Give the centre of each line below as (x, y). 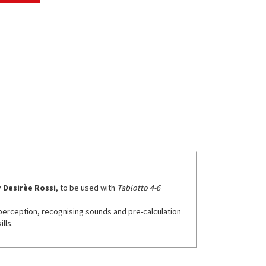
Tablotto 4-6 (138, 187)
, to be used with (86, 187)
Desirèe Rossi (29, 187)
